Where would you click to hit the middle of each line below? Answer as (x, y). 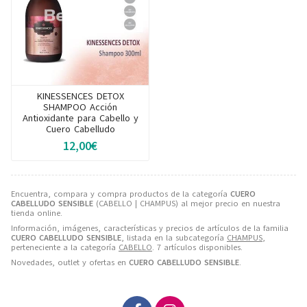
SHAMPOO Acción (80, 107)
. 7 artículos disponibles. (197, 247)
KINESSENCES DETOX (80, 96)
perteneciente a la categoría (65, 247)
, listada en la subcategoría (174, 237)
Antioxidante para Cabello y (80, 118)
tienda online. (37, 213)
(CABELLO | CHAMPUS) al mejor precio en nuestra (187, 203)
